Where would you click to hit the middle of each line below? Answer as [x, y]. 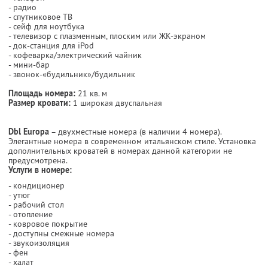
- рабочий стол [36, 204]
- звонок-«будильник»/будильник [72, 74]
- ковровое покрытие [48, 223]
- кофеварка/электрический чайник [75, 55]
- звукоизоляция [39, 243]
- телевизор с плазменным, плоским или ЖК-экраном [107, 36]
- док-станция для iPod [51, 45]
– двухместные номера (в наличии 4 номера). [135, 131]
